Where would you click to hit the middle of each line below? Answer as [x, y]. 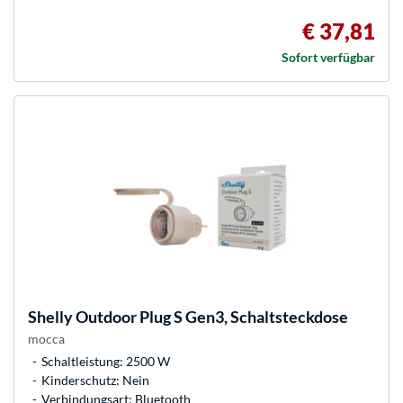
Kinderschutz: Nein [95, 381]
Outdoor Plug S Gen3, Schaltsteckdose [210, 317]
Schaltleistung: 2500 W [106, 362]
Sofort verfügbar [328, 58]
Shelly [50, 317]
